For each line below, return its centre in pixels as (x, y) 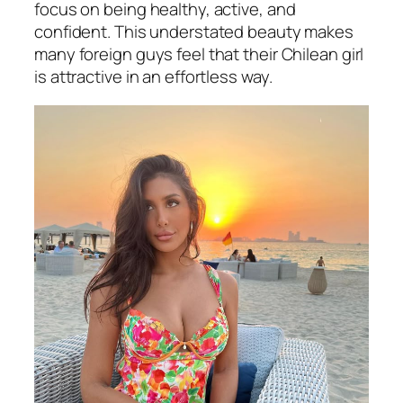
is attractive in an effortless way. (153, 77)
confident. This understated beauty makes (194, 32)
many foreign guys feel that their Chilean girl (199, 54)
